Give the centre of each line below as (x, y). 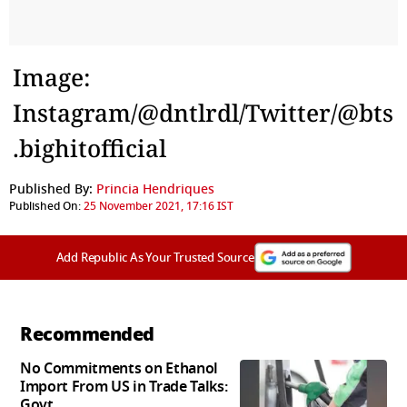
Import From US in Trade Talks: (124, 387)
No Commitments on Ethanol (119, 369)
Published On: (45, 207)
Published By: (51, 190)
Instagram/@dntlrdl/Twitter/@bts (203, 113)
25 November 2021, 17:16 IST (159, 207)
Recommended (87, 335)
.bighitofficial (89, 149)
